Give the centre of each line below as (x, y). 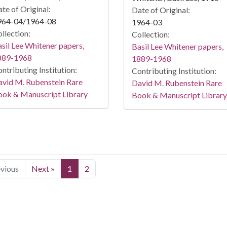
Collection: (150, 34)
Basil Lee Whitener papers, (177, 47)
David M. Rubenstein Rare (177, 83)
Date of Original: (161, 10)
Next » (43, 169)
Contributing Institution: (174, 71)
